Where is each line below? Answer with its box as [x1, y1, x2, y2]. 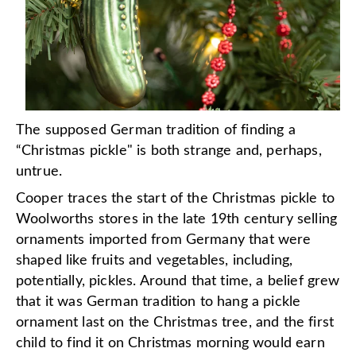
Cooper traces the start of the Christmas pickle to [16, 191, 335, 206]
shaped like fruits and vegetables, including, [16, 253, 293, 268]
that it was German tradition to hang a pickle [16, 294, 301, 309]
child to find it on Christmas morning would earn [16, 335, 325, 350]
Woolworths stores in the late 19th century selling [16, 211, 338, 226]
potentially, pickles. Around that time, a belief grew [16, 273, 340, 288]
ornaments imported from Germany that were [16, 232, 311, 247]
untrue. [16, 164, 63, 179]
